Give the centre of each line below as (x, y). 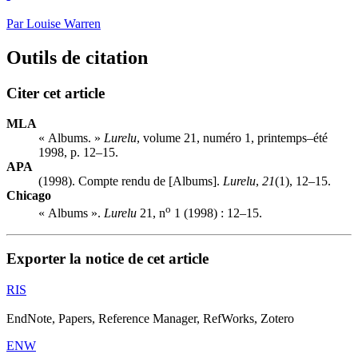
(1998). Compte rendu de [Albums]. (131, 181)
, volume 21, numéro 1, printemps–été (232, 138)
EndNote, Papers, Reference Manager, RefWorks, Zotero (150, 319)
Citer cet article (56, 93)
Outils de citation (77, 57)
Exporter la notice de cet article (107, 259)
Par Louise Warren (54, 23)
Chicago (29, 196)
